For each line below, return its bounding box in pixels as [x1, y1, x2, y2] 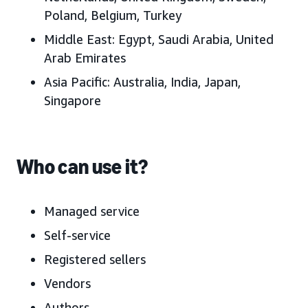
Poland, [44, 7, 87, 23]
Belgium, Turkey [87, 7, 181, 23]
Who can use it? [16, 154, 148, 179]
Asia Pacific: [44, 74, 110, 89]
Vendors [44, 275, 91, 291]
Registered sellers [44, 251, 146, 267]
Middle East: [44, 31, 115, 47]
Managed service [44, 203, 140, 219]
